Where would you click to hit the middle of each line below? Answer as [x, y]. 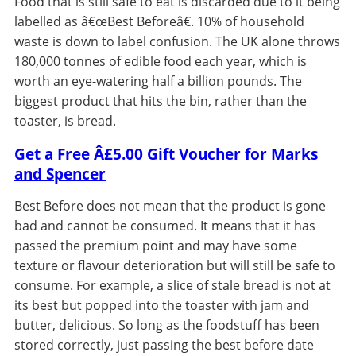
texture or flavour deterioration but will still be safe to [174, 266]
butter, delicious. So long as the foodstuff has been [166, 325]
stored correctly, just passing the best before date [164, 345]
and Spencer [60, 174]
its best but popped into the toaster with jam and [161, 306]
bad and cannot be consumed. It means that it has [164, 226]
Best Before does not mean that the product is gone [170, 206]
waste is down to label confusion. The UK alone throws [177, 42]
